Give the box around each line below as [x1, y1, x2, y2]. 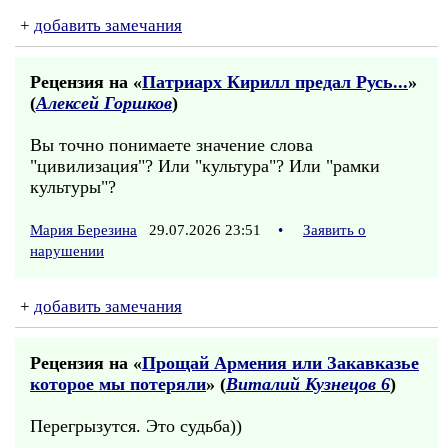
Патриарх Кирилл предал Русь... [142, 72, 408, 92]
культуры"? [30, 177, 116, 197]
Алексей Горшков [36, 93, 172, 113]
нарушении [30, 243, 104, 259]
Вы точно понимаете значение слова [30, 135, 313, 155]
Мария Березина [30, 222, 137, 238]
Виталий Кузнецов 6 [226, 374, 390, 394]
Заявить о [303, 222, 366, 238]
